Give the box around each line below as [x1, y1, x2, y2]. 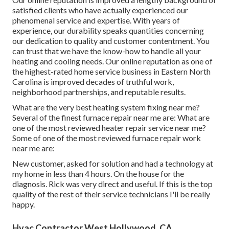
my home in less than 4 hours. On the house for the [12, 169, 184, 179]
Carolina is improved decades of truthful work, [12, 77, 174, 87]
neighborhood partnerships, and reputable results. [12, 87, 186, 97]
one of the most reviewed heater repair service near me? [12, 123, 206, 133]
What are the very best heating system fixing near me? [12, 102, 200, 112]
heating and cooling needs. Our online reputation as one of [12, 56, 213, 66]
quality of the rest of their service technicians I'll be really [12, 189, 210, 199]
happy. [12, 199, 35, 210]
